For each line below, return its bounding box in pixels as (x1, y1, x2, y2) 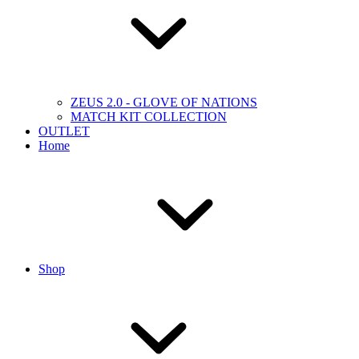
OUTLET (38, 123, 90, 138)
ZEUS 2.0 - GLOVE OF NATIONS (71, 95, 257, 109)
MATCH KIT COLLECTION (71, 109, 227, 123)
